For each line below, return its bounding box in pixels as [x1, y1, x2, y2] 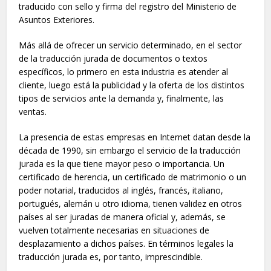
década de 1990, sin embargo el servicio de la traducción [19, 145, 241, 156]
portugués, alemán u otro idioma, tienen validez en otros [19, 198, 243, 209]
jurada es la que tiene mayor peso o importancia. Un [19, 158, 225, 169]
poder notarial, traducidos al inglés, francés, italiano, [19, 184, 224, 196]
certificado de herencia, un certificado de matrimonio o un [19, 171, 247, 183]
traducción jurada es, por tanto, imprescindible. [19, 251, 203, 263]
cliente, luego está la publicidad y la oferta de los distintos [19, 79, 245, 91]
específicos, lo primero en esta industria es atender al [19, 66, 229, 77]
